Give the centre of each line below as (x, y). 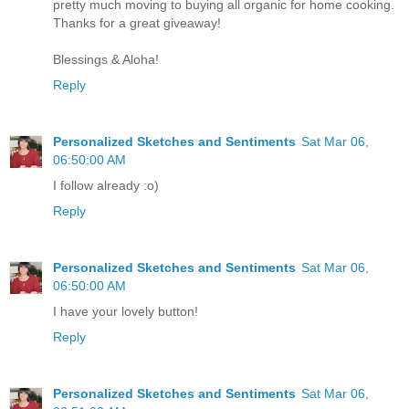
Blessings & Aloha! (106, 59)
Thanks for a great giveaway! (137, 22)
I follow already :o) (106, 185)
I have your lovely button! (126, 311)
